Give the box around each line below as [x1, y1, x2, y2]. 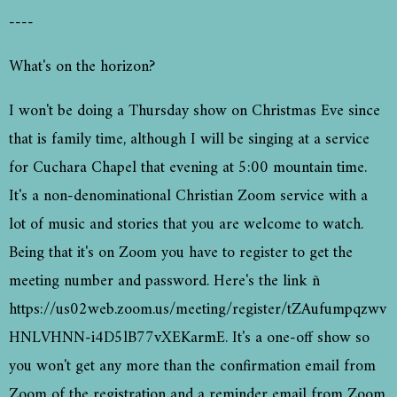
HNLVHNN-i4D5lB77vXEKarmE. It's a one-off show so [9, 324, 370, 353]
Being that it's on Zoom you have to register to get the [9, 239, 353, 268]
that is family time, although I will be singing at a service [9, 126, 370, 154]
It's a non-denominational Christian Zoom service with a [9, 183, 368, 211]
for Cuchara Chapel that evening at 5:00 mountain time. [9, 154, 367, 183]
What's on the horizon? [9, 53, 160, 82]
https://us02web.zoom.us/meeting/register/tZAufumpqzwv [9, 296, 386, 324]
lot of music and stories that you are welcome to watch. [9, 211, 363, 239]
